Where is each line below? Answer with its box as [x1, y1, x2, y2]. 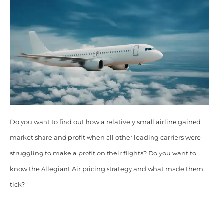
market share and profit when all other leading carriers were [9, 133, 201, 141]
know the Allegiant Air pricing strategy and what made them [9, 165, 203, 173]
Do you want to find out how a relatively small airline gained [9, 118, 201, 126]
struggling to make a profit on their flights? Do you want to [9, 149, 196, 157]
